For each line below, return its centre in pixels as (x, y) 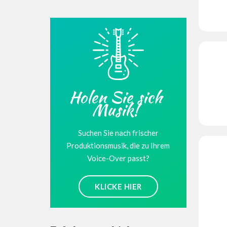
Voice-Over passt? (118, 158)
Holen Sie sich (116, 97)
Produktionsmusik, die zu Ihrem (118, 145)
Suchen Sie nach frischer (118, 133)
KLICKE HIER (118, 186)
